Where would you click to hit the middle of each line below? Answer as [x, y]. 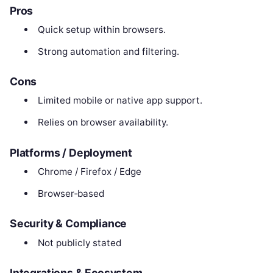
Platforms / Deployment [71, 152]
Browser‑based [71, 193]
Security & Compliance [69, 224]
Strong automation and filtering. [108, 51]
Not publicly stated [79, 243]
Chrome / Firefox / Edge [89, 171]
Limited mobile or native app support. [120, 101]
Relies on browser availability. [103, 122]
